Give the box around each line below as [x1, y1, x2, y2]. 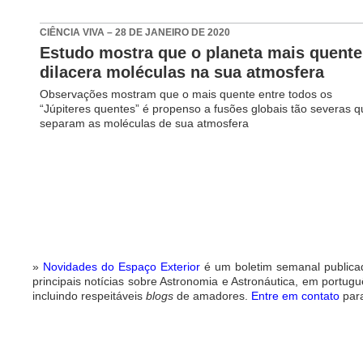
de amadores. [173, 288, 251, 302]
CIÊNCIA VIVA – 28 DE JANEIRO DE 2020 [40, 26, 231, 38]
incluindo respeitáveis [32, 288, 146, 302]
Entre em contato [251, 288, 340, 302]
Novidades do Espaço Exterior [43, 259, 201, 273]
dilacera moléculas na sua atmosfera [40, 62, 325, 81]
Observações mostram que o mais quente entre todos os [40, 87, 333, 100]
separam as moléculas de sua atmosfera [40, 116, 250, 130]
